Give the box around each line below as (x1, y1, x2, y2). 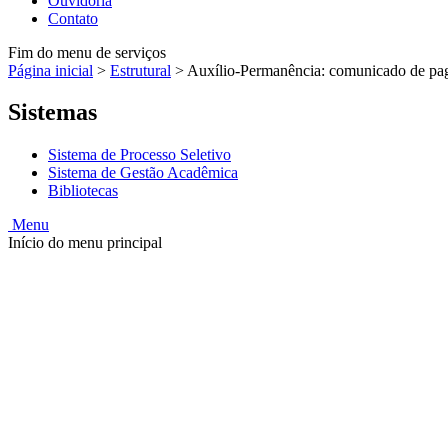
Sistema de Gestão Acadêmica (48, 164, 238, 182)
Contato (48, 9, 98, 27)
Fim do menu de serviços (8, 43, 166, 61)
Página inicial (8, 61, 93, 79)
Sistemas (8, 99, 97, 126)
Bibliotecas (48, 182, 118, 200)
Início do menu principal (8, 234, 162, 252)
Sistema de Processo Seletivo (48, 146, 231, 164)
